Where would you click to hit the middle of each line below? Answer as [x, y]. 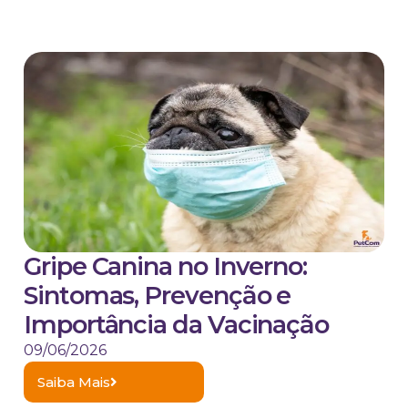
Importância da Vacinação [177, 325]
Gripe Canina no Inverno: [166, 267]
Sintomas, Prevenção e [158, 296]
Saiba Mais [74, 382]
